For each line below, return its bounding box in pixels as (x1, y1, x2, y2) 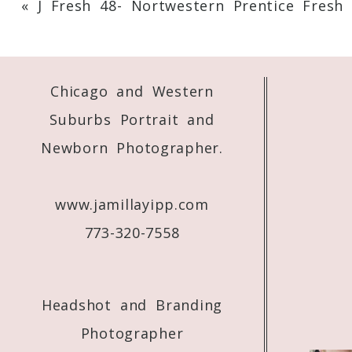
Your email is (20, 9, 134, 29)
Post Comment (25, 101, 94, 114)
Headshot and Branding (42, 295, 222, 315)
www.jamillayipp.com (55, 195, 209, 214)
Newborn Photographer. (41, 138, 223, 158)
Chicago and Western (50, 82, 214, 101)
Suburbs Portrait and (49, 110, 214, 130)
